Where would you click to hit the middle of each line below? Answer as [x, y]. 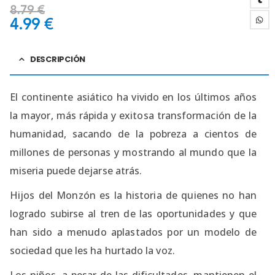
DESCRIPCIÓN [58, 59]
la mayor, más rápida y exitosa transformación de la [133, 115]
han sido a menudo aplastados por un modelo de [133, 232]
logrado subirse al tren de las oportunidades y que [133, 213]
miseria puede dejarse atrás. [76, 170]
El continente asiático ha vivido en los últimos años [133, 97]
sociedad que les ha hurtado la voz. [92, 250]
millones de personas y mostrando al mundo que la [133, 152]
